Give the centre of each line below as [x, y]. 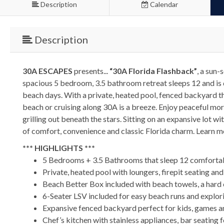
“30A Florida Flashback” [153, 70]
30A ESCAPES [47, 70]
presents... [91, 70]
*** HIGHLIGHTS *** [59, 147]
